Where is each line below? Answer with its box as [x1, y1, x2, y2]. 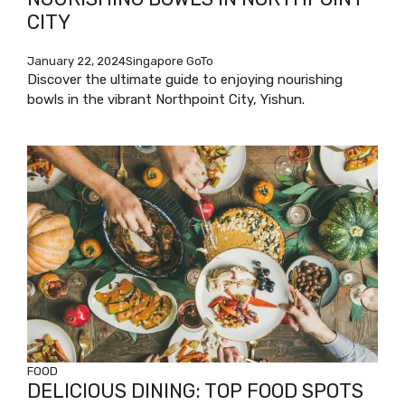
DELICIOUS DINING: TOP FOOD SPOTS [27, 378, 363, 403]
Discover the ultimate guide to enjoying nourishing [27, 71, 343, 88]
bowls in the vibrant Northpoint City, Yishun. [27, 90, 305, 108]
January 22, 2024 [27, 53, 126, 68]
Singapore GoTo [126, 53, 213, 68]
